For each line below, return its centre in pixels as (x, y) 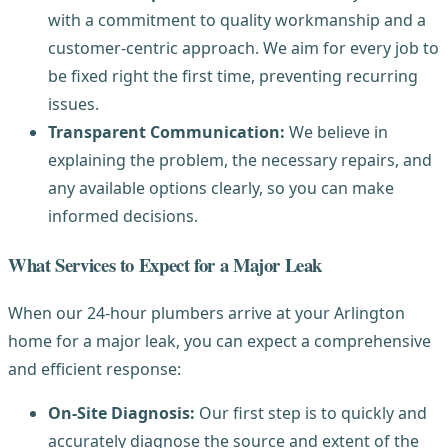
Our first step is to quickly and (311, 413)
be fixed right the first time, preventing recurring (233, 76)
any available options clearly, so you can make (221, 188)
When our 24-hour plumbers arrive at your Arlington (206, 313)
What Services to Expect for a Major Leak (165, 264)
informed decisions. (123, 216)
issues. (73, 104)
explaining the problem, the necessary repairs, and (240, 160)
